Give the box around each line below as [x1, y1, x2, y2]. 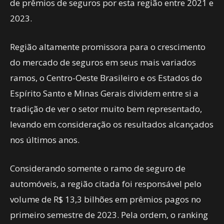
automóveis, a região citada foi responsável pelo [10, 178, 201, 189]
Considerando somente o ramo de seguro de [10, 162, 185, 174]
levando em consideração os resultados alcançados [10, 118, 213, 130]
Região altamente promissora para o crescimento [10, 41, 205, 52]
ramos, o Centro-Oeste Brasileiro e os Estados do [10, 72, 202, 83]
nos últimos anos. [10, 134, 79, 145]
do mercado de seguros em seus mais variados [10, 56, 196, 68]
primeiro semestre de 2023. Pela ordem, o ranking [10, 209, 208, 220]
